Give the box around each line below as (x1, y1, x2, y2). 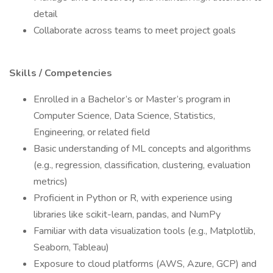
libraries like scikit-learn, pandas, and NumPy (34, 208, 221, 221)
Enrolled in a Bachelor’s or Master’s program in (34, 93, 230, 106)
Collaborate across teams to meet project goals (34, 24, 236, 37)
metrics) (34, 175, 68, 188)
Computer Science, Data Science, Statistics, (34, 109, 215, 122)
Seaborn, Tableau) (34, 241, 109, 254)
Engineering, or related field (34, 126, 150, 139)
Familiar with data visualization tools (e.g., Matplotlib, (34, 224, 255, 238)
